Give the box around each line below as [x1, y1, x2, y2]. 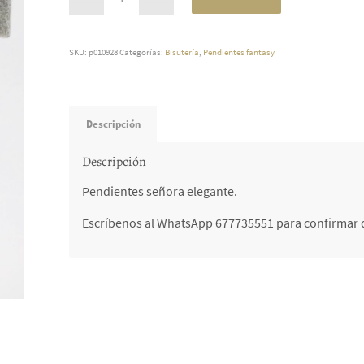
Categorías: [119, 46, 166, 58]
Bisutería [165, 46, 200, 58]
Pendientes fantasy [203, 46, 275, 58]
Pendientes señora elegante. [82, 182, 238, 199]
